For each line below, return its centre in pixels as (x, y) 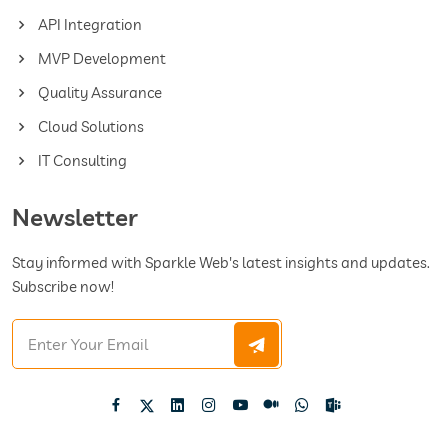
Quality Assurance (98, 92)
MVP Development (100, 58)
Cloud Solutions (89, 126)
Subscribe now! (63, 286)
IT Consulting (81, 160)
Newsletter (75, 216)
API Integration (88, 24)
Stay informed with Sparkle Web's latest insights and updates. (221, 262)
